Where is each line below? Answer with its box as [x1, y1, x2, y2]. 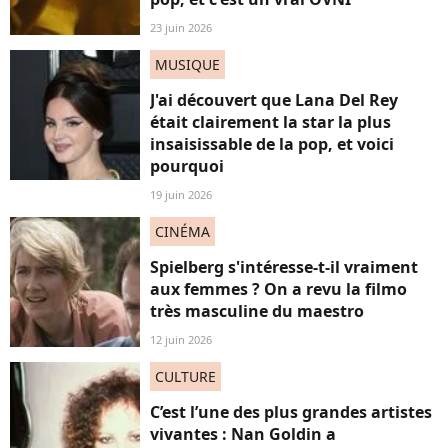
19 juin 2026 [150, 187, 212, 202]
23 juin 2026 [150, 20, 212, 35]
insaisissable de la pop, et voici [150, 133, 394, 155]
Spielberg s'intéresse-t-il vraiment [150, 256, 418, 278]
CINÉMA [155, 222, 210, 241]
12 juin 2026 [150, 332, 212, 347]
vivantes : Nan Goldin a [150, 423, 336, 445]
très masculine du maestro [150, 300, 364, 322]
